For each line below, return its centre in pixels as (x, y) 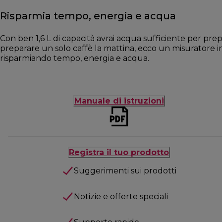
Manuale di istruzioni (119, 101)
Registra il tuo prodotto (119, 152)
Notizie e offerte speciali (121, 196)
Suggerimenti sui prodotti (125, 170)
